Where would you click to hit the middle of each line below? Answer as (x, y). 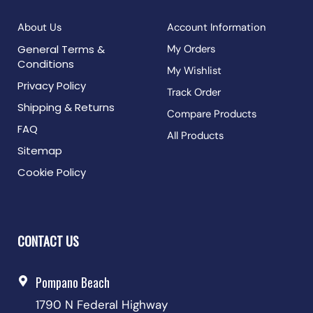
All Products (195, 136)
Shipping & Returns (66, 108)
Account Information (217, 28)
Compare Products (212, 114)
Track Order (194, 93)
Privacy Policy (52, 86)
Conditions (46, 64)
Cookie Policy (52, 173)
